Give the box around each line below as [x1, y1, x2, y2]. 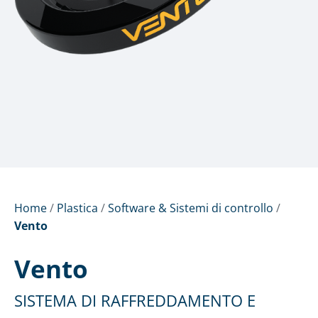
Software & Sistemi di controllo [108, 200, 273, 216]
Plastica [57, 200, 98, 216]
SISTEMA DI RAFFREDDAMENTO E [14, 290, 256, 312]
